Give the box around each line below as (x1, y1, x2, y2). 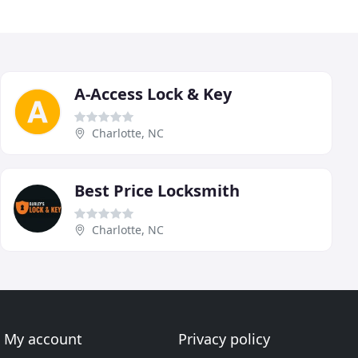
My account (4, 329, 83, 348)
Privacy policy (177, 329, 270, 348)
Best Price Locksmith (74, 179, 240, 201)
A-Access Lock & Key (74, 82, 232, 105)
